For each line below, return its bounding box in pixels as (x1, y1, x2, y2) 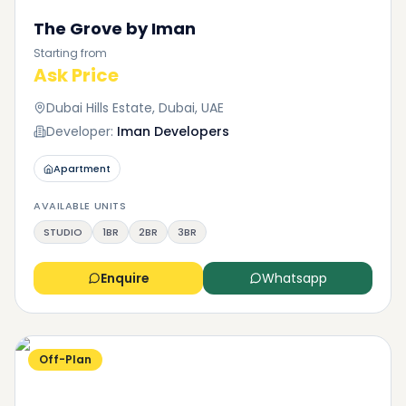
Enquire (100, 269, 150, 287)
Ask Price (34, 63, 119, 88)
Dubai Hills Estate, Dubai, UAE (46, 99, 224, 117)
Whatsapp (261, 269, 327, 287)
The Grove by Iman (34, 17, 196, 40)
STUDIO (43, 225, 82, 239)
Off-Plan (39, 352, 92, 367)
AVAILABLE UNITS (34, 198, 127, 213)
